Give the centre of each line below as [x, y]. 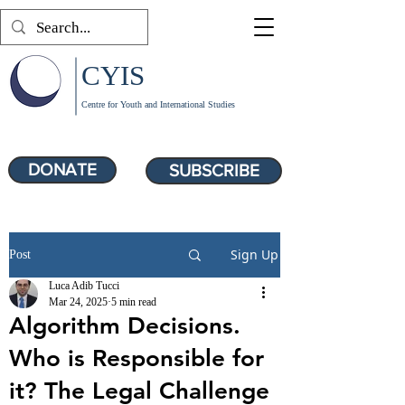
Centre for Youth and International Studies [158, 104]
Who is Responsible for [137, 358]
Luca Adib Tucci [84, 286]
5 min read [134, 302]
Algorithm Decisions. [125, 326]
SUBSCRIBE [214, 170]
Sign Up [254, 254]
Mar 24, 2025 [78, 302]
